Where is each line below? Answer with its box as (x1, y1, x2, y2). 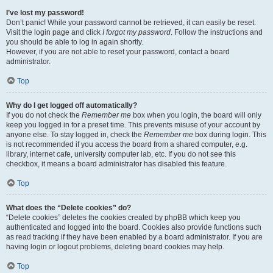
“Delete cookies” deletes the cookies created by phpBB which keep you (6, 213, 241, 222)
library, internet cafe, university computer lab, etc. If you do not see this (6, 150, 236, 158)
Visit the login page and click (6, 28, 102, 37)
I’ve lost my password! (6, 9, 84, 17)
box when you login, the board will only (131, 111, 261, 119)
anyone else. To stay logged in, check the (6, 130, 144, 139)
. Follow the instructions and (171, 28, 263, 37)
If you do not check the (6, 111, 82, 119)
